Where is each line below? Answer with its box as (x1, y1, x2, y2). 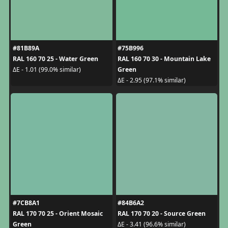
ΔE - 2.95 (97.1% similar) (118, 76, 186, 84)
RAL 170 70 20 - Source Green (118, 209, 206, 218)
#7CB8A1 (12, 198, 40, 207)
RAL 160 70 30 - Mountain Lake (118, 54, 211, 63)
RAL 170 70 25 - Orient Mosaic (12, 209, 103, 218)
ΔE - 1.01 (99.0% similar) (12, 65, 81, 74)
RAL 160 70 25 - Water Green (12, 54, 98, 63)
